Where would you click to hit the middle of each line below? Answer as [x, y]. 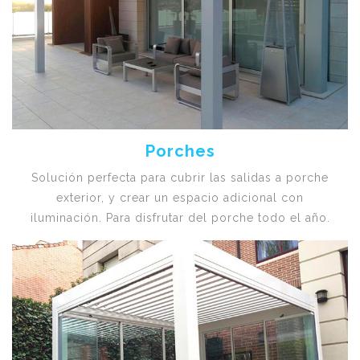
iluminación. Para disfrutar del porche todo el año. [180, 217]
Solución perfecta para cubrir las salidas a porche [180, 177]
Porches [180, 151]
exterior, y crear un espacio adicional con [180, 197]
